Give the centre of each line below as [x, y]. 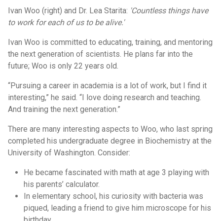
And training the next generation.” [64, 109]
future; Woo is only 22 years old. [63, 66]
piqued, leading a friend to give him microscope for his [117, 208]
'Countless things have [169, 11]
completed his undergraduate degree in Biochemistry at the [110, 141]
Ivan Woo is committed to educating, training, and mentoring [110, 42]
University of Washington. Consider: [69, 153]
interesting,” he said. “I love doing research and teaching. [105, 97]
